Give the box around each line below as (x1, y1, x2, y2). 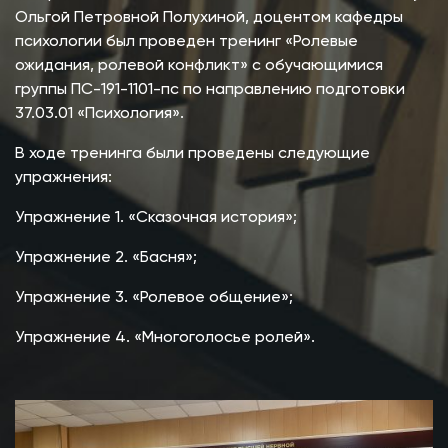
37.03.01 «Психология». (15, 106, 184, 123)
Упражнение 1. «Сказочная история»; (15, 210, 297, 227)
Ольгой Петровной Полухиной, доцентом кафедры (15, 10, 403, 27)
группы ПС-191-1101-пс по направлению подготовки (15, 82, 405, 99)
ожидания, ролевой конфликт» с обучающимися (15, 58, 383, 75)
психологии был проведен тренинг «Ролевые (15, 34, 358, 51)
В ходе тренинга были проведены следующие (15, 146, 370, 163)
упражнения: (15, 170, 112, 187)
